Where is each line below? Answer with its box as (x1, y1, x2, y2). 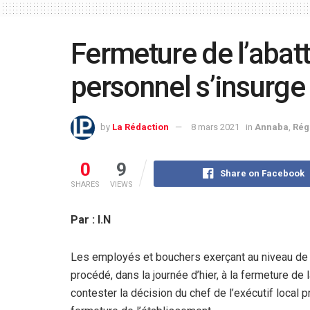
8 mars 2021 (191, 121, 239, 132)
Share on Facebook (219, 167, 304, 179)
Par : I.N (71, 212, 111, 226)
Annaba (255, 121, 289, 132)
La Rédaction (112, 121, 169, 132)
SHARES (71, 179, 100, 189)
